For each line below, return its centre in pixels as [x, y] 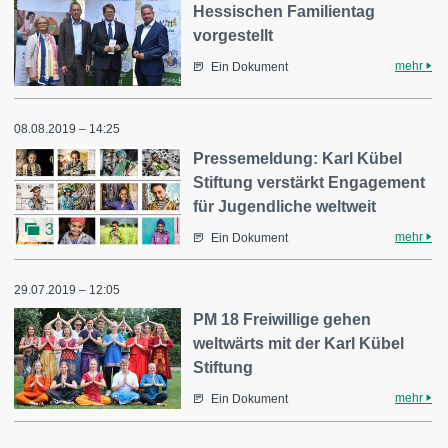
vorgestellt [233, 35]
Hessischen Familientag [284, 11]
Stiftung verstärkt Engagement [309, 182]
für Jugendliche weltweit [285, 206]
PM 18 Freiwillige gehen [282, 320]
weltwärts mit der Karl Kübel [299, 344]
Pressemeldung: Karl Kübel [298, 158]
